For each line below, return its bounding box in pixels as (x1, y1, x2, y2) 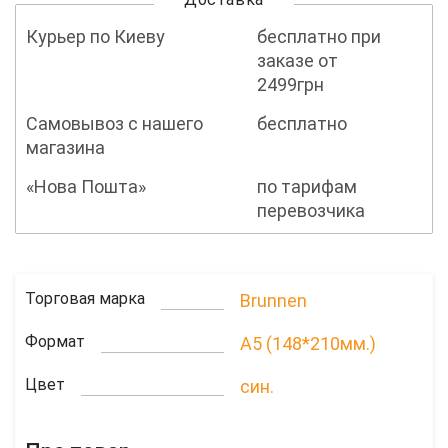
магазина (26, 137, 105, 159)
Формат (25, 332, 85, 352)
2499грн (256, 74, 324, 96)
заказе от (256, 50, 338, 72)
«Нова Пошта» (26, 176, 146, 198)
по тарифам (256, 176, 357, 198)
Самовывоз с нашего (26, 113, 203, 135)
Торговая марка (25, 289, 145, 309)
